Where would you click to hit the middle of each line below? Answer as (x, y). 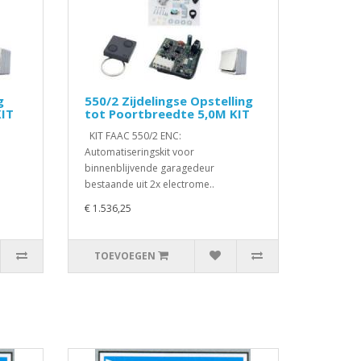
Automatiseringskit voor (139, 152)
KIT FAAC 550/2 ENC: (133, 136)
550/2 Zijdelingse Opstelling (168, 101)
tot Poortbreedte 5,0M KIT (167, 114)
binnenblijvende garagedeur (149, 168)
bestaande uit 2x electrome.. (149, 184)
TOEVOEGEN (124, 256)
